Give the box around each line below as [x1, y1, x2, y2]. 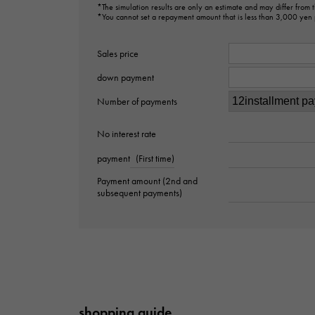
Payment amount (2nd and [97, 175, 198, 188]
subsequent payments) [97, 187, 182, 200]
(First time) [136, 153, 174, 165]
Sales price [97, 48, 139, 60]
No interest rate [97, 127, 156, 140]
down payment [97, 72, 154, 84]
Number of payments [97, 96, 177, 108]
